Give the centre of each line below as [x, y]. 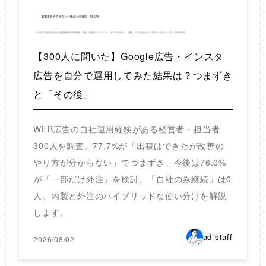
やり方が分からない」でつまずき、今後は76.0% [130, 162]
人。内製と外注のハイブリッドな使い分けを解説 [130, 195]
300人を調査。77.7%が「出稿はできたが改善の [129, 145]
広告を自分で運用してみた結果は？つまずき [133, 75]
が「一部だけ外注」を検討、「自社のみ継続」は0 [133, 178]
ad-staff [218, 236]
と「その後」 [63, 94]
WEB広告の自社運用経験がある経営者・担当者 [127, 129]
